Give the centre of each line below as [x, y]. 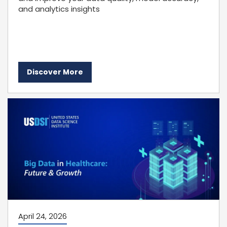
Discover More [55, 72]
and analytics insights [59, 9]
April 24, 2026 [43, 216]
